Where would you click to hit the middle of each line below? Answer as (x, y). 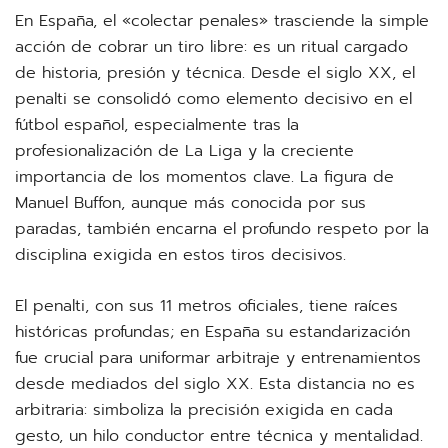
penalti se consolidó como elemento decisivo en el (213, 99)
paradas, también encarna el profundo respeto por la (222, 229)
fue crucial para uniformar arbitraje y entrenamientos (218, 358)
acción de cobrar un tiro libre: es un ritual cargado (211, 47)
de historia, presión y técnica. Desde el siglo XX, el (215, 73)
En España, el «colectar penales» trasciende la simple (222, 21)
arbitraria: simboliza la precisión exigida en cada (204, 410)
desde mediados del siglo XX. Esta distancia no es (215, 384)
